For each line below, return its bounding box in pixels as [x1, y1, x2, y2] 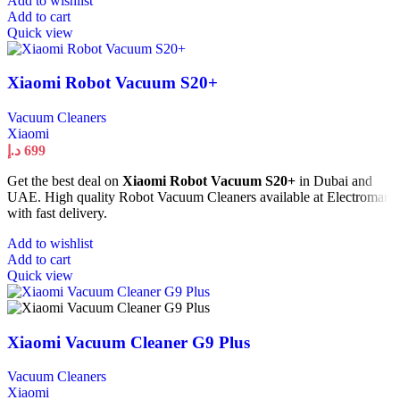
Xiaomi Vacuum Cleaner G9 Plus [7, 332, 250, 352]
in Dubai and [296, 172, 372, 188]
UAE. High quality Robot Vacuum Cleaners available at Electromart [7, 188, 392, 204]
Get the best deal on [7, 172, 122, 188]
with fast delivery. [7, 204, 107, 221]
